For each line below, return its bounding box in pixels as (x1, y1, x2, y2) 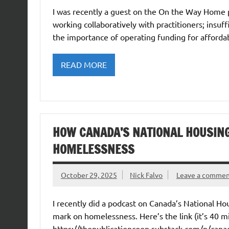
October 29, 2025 (60, 170, 117, 180)
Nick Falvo (130, 170, 163, 180)
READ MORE (60, 59, 107, 70)
